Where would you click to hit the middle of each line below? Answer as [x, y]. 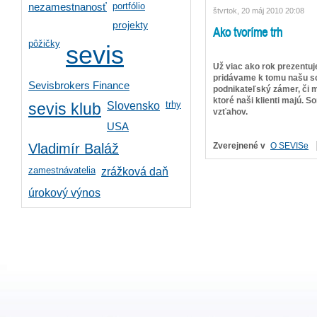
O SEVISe [289, 145]
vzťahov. [230, 111]
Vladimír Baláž [74, 149]
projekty [130, 25]
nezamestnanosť [68, 7]
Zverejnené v [239, 145]
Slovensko [133, 106]
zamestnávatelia [62, 170]
